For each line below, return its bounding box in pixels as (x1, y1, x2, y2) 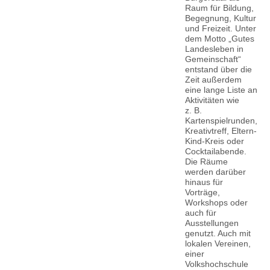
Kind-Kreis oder (184, 136, 244, 146)
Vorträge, (184, 187, 220, 197)
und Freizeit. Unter (184, 23, 256, 33)
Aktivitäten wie (184, 95, 239, 105)
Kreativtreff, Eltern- (184, 125, 257, 136)
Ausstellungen (184, 218, 239, 228)
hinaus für (184, 177, 223, 187)
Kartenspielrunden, (184, 115, 257, 125)
